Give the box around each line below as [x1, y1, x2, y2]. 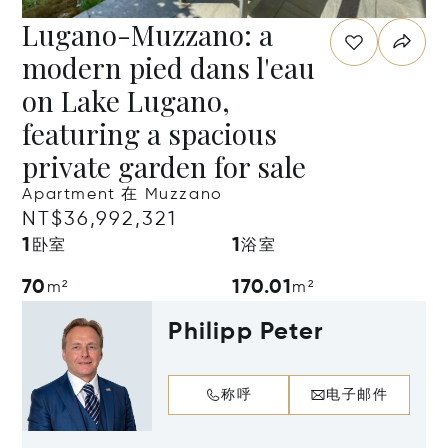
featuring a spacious [22, 115, 278, 152]
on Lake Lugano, [22, 82, 231, 119]
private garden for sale [22, 148, 307, 185]
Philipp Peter [168, 320, 324, 344]
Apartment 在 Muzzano [22, 187, 223, 203]
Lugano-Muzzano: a [22, 16, 274, 53]
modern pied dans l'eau [22, 49, 316, 86]
